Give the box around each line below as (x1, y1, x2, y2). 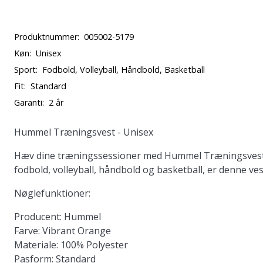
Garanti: (14, 97, 44, 108)
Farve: (14, 224, 40, 237)
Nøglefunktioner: (14, 187, 90, 200)
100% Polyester (58, 238, 128, 251)
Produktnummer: (14, 31, 79, 42)
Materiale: (14, 238, 58, 251)
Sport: (14, 64, 38, 75)
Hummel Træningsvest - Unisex (14, 126, 153, 139)
